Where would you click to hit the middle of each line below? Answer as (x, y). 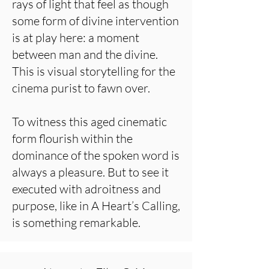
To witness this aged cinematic (89, 122)
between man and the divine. (85, 54)
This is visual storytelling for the (94, 71)
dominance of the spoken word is (96, 155)
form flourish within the (72, 138)
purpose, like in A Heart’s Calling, (96, 206)
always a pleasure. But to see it (90, 172)
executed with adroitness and (86, 189)
